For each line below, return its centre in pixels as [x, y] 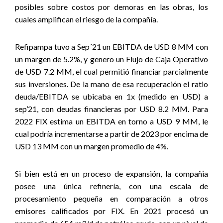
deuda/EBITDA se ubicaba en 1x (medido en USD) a [111, 96]
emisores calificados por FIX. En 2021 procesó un [111, 211]
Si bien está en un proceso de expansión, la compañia [111, 173]
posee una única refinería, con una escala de [111, 186]
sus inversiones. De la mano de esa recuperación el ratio [111, 84]
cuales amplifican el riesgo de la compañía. [86, 19]
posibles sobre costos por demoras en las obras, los [111, 7]
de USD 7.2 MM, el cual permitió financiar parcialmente [111, 71]
